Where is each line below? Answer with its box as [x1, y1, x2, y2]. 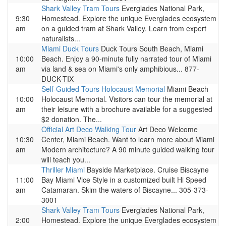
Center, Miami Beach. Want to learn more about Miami [41, 134, 214, 144]
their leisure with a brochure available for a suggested [41, 104, 212, 114]
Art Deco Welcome [136, 124, 198, 134]
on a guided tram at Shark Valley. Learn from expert [41, 23, 206, 33]
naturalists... [41, 33, 80, 43]
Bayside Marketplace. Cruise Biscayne [85, 164, 209, 175]
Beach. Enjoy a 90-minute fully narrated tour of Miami [41, 53, 211, 64]
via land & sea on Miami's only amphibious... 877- [41, 64, 199, 74]
